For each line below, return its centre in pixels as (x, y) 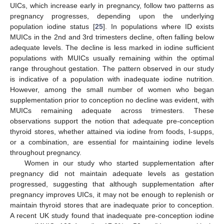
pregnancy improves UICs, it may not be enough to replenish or (112, 195)
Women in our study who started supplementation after (119, 163)
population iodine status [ (52, 27)
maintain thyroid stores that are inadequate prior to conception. (112, 205)
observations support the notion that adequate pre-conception (112, 121)
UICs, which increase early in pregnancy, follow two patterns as (112, 6)
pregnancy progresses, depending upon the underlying (112, 16)
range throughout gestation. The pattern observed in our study (112, 69)
